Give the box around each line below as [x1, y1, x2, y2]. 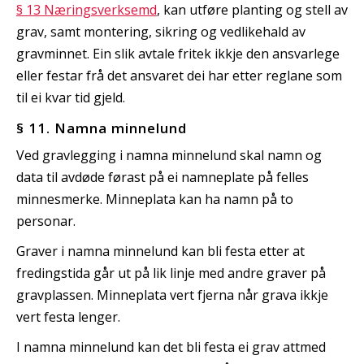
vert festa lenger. [16, 307, 120, 326]
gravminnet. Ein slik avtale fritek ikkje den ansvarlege [16, 44, 340, 63]
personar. [16, 211, 76, 230]
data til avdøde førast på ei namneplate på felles [16, 167, 309, 186]
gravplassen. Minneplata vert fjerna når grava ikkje [16, 285, 328, 304]
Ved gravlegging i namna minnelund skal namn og [16, 145, 322, 164]
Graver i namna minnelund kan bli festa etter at [16, 241, 305, 260]
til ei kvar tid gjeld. [16, 88, 125, 106]
